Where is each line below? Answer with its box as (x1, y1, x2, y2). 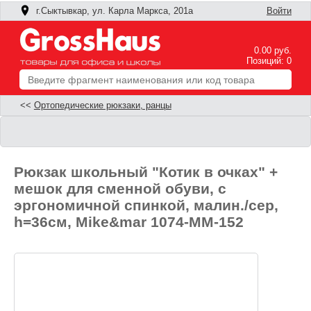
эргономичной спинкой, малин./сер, (14, 196, 279, 213)
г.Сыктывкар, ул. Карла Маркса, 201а (31, 6, 194, 16)
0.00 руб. (254, 45, 292, 56)
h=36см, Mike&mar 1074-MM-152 (14, 213, 244, 230)
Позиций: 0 (246, 56, 292, 66)
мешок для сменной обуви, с (14, 180, 227, 196)
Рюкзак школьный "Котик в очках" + (14, 163, 278, 180)
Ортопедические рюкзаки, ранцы (33, 101, 171, 110)
